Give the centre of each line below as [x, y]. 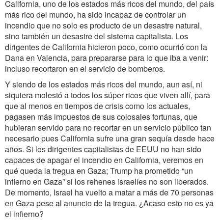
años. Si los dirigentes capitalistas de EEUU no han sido [103, 149]
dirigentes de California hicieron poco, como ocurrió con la [106, 47]
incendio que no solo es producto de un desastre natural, [103, 25]
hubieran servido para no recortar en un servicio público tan [108, 127]
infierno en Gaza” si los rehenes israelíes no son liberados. [107, 181]
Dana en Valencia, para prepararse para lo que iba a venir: [107, 58]
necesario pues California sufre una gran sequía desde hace [110, 138]
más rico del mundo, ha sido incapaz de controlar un [96, 14]
